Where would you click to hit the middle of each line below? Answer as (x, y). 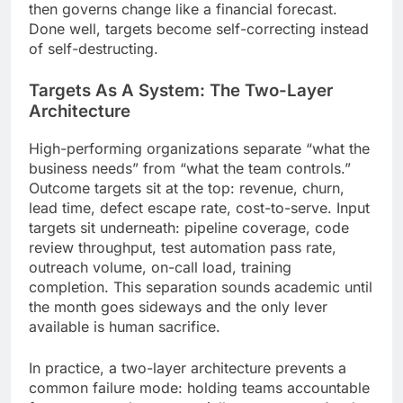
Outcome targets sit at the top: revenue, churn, (187, 188)
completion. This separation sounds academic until (201, 287)
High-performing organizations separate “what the (199, 148)
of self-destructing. (94, 49)
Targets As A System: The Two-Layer (181, 91)
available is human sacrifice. (125, 326)
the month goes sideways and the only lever (178, 306)
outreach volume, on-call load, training (160, 267)
